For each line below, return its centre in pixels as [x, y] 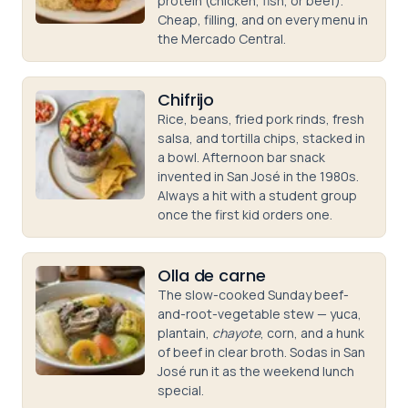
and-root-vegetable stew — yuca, [260, 314]
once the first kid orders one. [245, 214]
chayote [236, 333]
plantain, [185, 333]
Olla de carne [212, 275]
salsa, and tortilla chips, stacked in [261, 138]
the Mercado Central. [222, 39]
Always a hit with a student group [257, 195]
